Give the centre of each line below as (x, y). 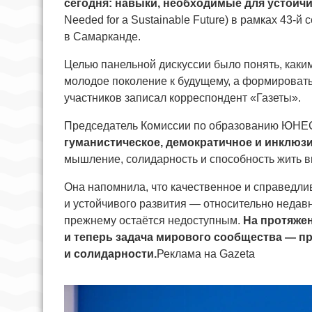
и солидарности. (110, 253)
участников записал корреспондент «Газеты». (182, 97)
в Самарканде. (102, 36)
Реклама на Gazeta (206, 253)
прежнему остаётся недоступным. (154, 220)
